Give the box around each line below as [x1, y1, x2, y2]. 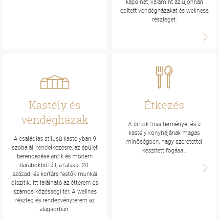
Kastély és [29, 98, 81, 112]
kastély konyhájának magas [129, 130, 200, 136]
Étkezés [144, 98, 184, 112]
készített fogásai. [142, 147, 186, 154]
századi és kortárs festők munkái [12, 171, 97, 177]
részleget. [152, 16, 177, 23]
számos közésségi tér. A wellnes [13, 188, 97, 195]
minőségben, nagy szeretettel [126, 138, 202, 145]
